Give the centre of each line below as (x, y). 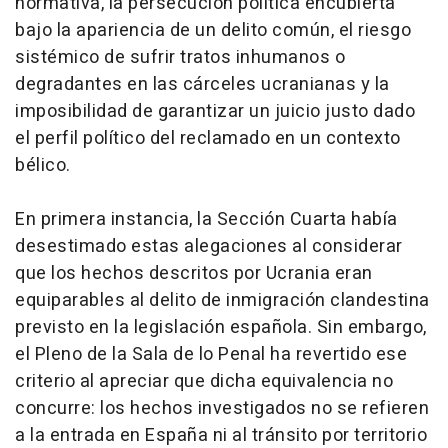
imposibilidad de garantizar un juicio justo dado (215, 112)
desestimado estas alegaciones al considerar (209, 247)
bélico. (43, 166)
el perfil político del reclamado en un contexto (208, 139)
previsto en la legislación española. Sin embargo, (221, 328)
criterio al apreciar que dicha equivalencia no (204, 382)
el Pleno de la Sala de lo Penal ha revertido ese (211, 355)
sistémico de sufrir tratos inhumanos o (180, 58)
